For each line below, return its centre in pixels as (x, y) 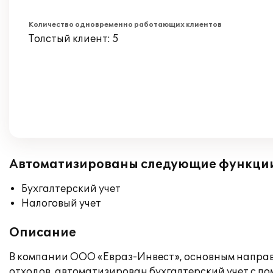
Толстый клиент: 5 (74, 39)
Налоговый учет (61, 204)
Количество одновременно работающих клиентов (125, 25)
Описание (43, 233)
